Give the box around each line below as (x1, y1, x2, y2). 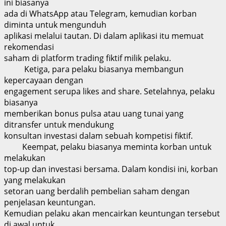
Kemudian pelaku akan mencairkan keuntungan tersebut (4, 207, 220, 219)
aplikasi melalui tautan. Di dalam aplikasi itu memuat (4, 30, 204, 41)
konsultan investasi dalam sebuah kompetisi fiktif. (4, 130, 193, 141)
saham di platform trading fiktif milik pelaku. (4, 52, 171, 64)
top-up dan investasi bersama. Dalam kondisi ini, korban (4, 163, 218, 175)
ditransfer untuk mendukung (4, 119, 114, 130)
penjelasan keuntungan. (4, 196, 95, 208)
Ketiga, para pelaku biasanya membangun (4, 63, 184, 75)
